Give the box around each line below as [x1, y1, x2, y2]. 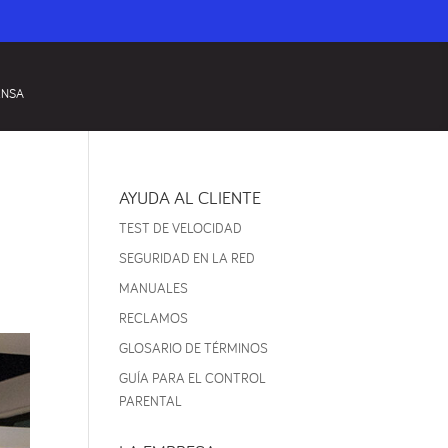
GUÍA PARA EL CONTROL [119, 369, 267, 387]
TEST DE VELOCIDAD [119, 219, 243, 237]
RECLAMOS [119, 309, 189, 327]
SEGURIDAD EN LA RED [119, 249, 256, 267]
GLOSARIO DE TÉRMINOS [119, 339, 269, 357]
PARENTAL [119, 392, 183, 410]
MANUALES [119, 279, 189, 297]
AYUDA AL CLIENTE [119, 186, 262, 209]
